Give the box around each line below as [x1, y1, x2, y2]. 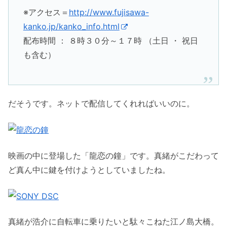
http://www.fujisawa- [68, 7, 149, 18]
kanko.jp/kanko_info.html [23, 21, 120, 32]
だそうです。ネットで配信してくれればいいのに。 [8, 98, 195, 109]
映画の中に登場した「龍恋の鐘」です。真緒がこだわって [8, 150, 219, 161]
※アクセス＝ [23, 7, 69, 18]
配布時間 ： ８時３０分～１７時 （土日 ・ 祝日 [23, 35, 198, 46]
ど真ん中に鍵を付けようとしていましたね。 [8, 164, 170, 175]
